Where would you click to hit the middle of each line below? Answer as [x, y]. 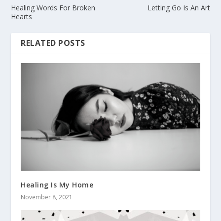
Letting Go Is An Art [179, 8]
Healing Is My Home [57, 184]
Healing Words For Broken [53, 8]
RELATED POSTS [53, 43]
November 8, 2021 [47, 197]
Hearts [22, 17]
